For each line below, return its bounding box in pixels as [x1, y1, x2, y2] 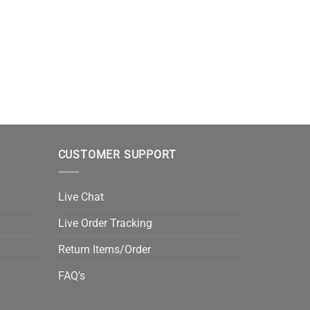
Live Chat [57, 190, 104, 203]
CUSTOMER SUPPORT [57, 148, 176, 161]
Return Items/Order [57, 242, 151, 256]
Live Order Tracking [57, 216, 152, 230]
